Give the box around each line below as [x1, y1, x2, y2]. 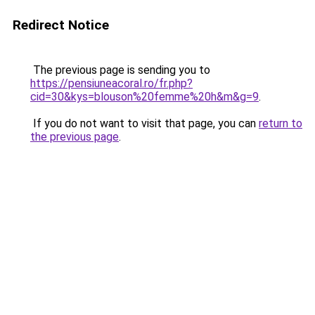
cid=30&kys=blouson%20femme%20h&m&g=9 [30, 90, 259, 103]
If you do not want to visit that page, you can [30, 117, 259, 130]
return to [259, 117, 302, 130]
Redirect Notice [13, 17, 109, 33]
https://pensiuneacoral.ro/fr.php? [30, 77, 193, 90]
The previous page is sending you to [30, 63, 210, 77]
